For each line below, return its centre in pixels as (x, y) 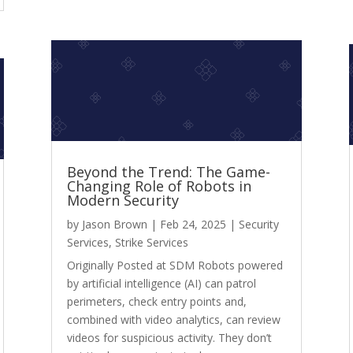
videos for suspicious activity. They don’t (169, 338)
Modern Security (123, 201)
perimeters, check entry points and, (156, 302)
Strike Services (151, 243)
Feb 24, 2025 (193, 225)
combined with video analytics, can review (173, 320)
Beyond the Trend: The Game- (168, 172)
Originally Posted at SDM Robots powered (175, 266)
